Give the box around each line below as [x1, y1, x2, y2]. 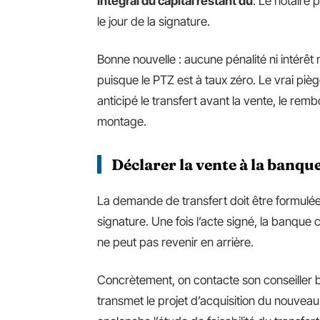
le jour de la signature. [97, 14, 210, 29]
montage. [97, 114, 146, 129]
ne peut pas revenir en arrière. [97, 234, 254, 249]
